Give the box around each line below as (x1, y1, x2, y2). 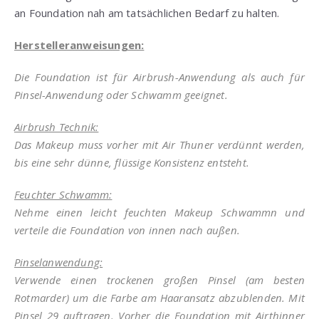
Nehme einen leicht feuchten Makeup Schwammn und (14, 204, 305, 219)
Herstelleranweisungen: (14, 37, 145, 52)
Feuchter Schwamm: (14, 187, 113, 202)
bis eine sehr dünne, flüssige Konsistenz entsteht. (14, 155, 250, 169)
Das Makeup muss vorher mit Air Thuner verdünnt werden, (14, 137, 305, 152)
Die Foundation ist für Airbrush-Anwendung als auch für (14, 69, 305, 84)
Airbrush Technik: (14, 119, 99, 134)
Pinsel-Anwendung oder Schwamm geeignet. (14, 87, 228, 102)
